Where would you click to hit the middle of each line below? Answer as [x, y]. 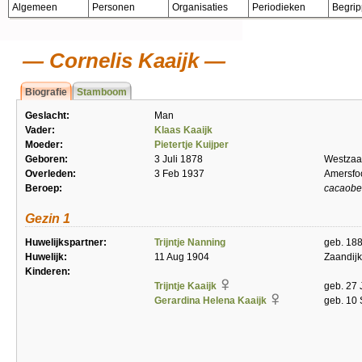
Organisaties [200, 7]
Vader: [40, 130]
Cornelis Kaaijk [121, 61]
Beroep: [44, 188]
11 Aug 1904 [182, 257]
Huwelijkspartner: [66, 242]
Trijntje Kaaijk [185, 286]
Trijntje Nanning [190, 242]
